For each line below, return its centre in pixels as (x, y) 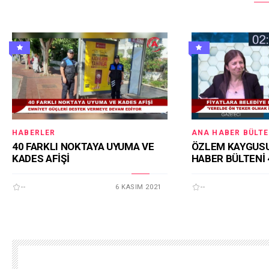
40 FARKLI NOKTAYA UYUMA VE (83, 146)
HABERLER (34, 133)
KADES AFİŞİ (41, 158)
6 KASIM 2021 (138, 187)
